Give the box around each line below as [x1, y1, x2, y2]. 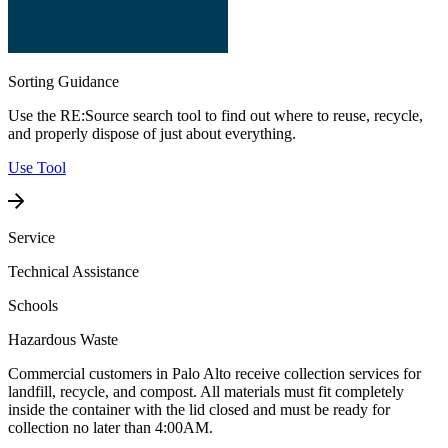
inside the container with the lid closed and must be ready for [8, 401, 390, 419]
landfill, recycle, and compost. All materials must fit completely [8, 383, 404, 401]
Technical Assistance [8, 263, 139, 281]
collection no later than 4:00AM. [8, 419, 213, 437]
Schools [8, 297, 58, 315]
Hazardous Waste [8, 331, 118, 349]
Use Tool [8, 159, 66, 177]
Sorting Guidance [8, 73, 119, 91]
